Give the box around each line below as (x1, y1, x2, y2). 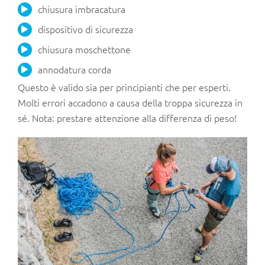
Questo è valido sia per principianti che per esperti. (18, 80, 231, 94)
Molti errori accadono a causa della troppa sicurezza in (18, 96, 243, 109)
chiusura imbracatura (37, 2, 125, 15)
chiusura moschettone (37, 42, 131, 56)
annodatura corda (37, 62, 111, 76)
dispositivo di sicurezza (37, 22, 133, 35)
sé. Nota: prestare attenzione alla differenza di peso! (18, 111, 237, 125)
